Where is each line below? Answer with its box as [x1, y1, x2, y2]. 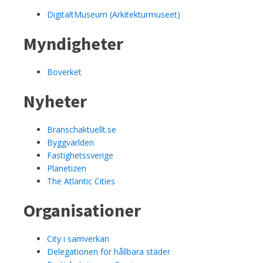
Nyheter [23, 89, 87, 112]
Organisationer [23, 198, 141, 221]
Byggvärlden [47, 136, 94, 148]
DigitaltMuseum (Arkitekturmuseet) [47, 8, 180, 20]
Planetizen [47, 162, 86, 174]
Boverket [47, 66, 82, 77]
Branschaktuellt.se [47, 123, 116, 135]
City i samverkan [47, 232, 109, 244]
